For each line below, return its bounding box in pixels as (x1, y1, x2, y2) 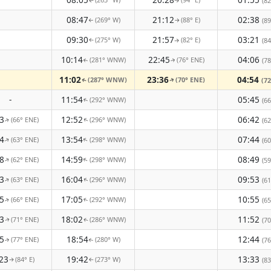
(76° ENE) (176, 55, 204, 64)
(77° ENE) (10, 235, 39, 244)
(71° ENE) (10, 215, 39, 224)
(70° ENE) (175, 75, 205, 84)
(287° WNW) (88, 75, 127, 84)
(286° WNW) (89, 215, 126, 224)
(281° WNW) (89, 55, 126, 64)
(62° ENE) (10, 155, 39, 164)
